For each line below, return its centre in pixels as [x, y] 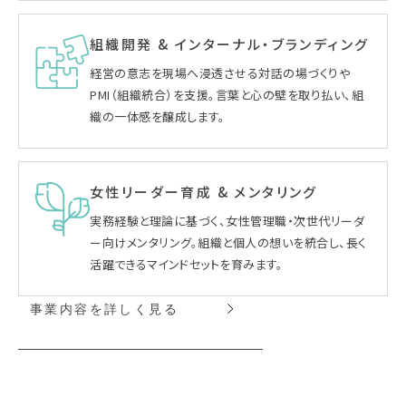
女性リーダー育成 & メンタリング [204, 191]
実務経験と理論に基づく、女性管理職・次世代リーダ [227, 220]
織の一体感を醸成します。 [158, 116]
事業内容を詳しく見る [104, 308]
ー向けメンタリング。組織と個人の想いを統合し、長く [229, 242]
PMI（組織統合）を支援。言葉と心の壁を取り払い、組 [227, 94]
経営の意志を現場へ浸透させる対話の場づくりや [220, 72]
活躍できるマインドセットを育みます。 [187, 264]
